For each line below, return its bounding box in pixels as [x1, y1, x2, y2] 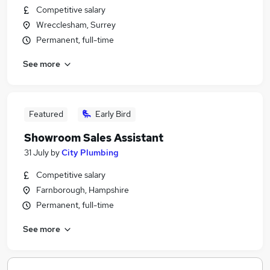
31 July [24, 147, 49, 158]
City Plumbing [61, 147, 119, 158]
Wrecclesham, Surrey [36, 19, 116, 30]
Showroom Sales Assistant [24, 131, 163, 145]
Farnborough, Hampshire [36, 184, 129, 195]
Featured [28, 108, 63, 119]
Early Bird [95, 108, 131, 119]
